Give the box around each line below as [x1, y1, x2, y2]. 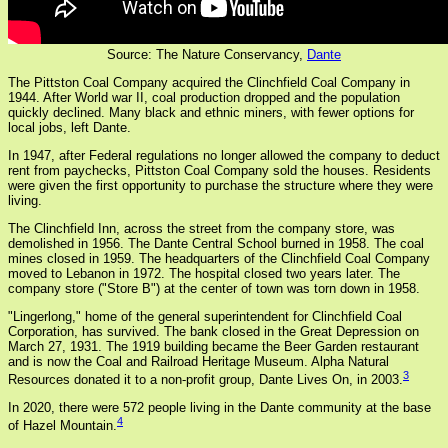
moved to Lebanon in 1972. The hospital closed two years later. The [8, 265, 400, 281]
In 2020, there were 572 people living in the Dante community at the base [8, 399, 431, 415]
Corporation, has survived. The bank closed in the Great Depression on [8, 323, 419, 339]
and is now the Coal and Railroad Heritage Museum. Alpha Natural [8, 353, 389, 369]
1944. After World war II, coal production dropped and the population [8, 89, 400, 105]
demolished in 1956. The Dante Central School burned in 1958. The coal [8, 235, 424, 251]
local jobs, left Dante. [8, 119, 131, 135]
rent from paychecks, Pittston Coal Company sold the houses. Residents [8, 162, 431, 178]
